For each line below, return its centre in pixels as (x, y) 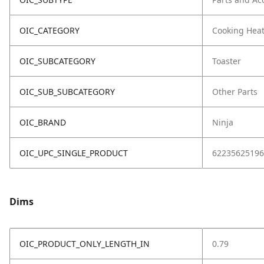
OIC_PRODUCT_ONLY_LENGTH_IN (85, 244)
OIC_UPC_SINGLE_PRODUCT (74, 153)
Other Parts (235, 92)
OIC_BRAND (43, 122)
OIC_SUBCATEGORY (57, 61)
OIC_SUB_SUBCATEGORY (67, 92)
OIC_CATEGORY (49, 30)
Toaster (227, 61)
